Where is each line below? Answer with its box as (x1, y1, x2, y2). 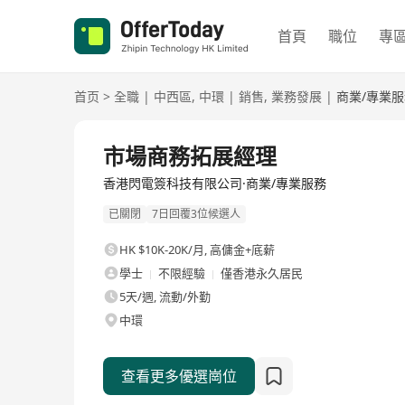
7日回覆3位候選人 (152, 206, 240, 222)
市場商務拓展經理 (103, 141, 277, 171)
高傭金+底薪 (210, 241, 275, 259)
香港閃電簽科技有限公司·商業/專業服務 (103, 174, 326, 192)
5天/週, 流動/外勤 (119, 288, 211, 306)
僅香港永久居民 (221, 265, 303, 282)
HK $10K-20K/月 (119, 241, 204, 259)
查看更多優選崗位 (121, 366, 237, 387)
